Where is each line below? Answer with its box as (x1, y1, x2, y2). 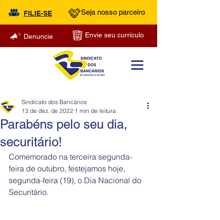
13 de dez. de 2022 (22, 107, 73, 114)
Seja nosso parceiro (81, 8, 145, 16)
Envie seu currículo (85, 31, 144, 39)
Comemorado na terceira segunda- (9, 152, 132, 162)
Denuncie (24, 32, 53, 40)
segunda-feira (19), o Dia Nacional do (9, 175, 143, 185)
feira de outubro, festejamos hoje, (9, 164, 127, 173)
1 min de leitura (75, 107, 116, 114)
